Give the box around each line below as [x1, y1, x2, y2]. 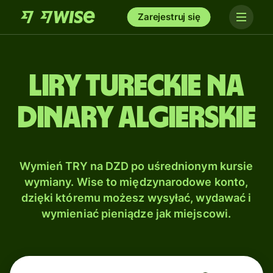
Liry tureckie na [29, 71, 244, 102]
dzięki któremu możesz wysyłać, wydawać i [21, 191, 252, 204]
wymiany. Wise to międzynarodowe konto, [24, 175, 249, 188]
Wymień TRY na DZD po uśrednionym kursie [19, 160, 253, 172]
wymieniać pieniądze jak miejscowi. [41, 207, 232, 220]
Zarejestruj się [138, 11, 200, 23]
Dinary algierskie [17, 103, 256, 133]
